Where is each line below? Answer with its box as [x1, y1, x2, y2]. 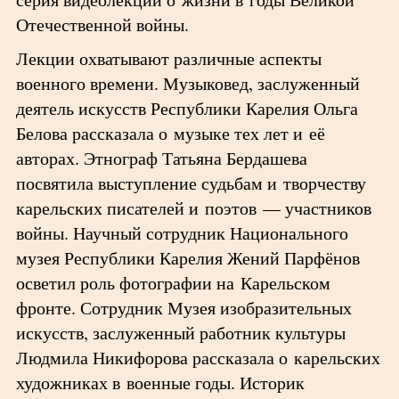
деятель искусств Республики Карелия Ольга [15, 96, 358, 120]
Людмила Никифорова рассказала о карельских [15, 346, 380, 370]
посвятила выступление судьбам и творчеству [15, 171, 366, 195]
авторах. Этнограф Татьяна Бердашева [15, 146, 307, 170]
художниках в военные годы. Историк [15, 370, 305, 395]
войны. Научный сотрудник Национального [15, 221, 348, 245]
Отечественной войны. [15, 12, 189, 37]
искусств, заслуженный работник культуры [15, 321, 346, 345]
